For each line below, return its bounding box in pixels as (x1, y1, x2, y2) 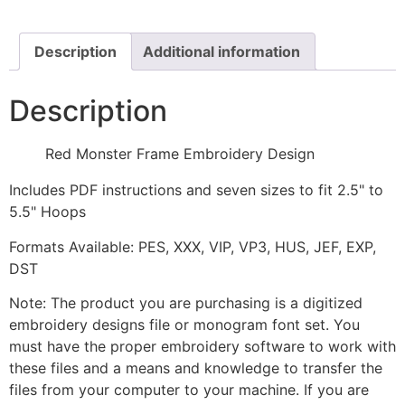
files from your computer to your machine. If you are (9, 381, 369, 400)
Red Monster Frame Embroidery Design (45, 145, 315, 164)
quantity (8, 6, 64, 25)
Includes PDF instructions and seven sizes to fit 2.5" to (9, 181, 383, 200)
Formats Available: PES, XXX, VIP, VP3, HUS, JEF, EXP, (9, 237, 376, 256)
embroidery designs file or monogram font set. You (9, 316, 360, 334)
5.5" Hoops (9, 202, 86, 221)
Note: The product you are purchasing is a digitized (9, 294, 363, 313)
